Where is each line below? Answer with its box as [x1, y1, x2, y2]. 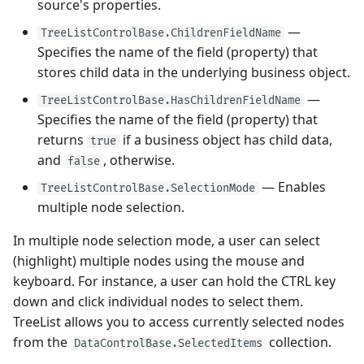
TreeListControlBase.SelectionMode [41, 181, 255, 195]
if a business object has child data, [119, 131, 332, 149]
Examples [13, 89, 71, 107]
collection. [266, 333, 331, 351]
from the [13, 333, 71, 351]
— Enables [258, 178, 326, 196]
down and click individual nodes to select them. [13, 292, 303, 310]
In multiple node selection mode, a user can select [13, 232, 320, 249]
